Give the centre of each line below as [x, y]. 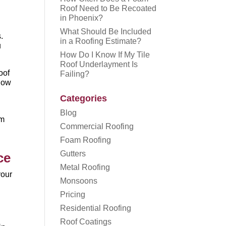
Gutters [73, 154]
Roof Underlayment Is [99, 64]
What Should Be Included [106, 32]
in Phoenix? [82, 18]
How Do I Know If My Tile [105, 55]
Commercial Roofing [97, 126]
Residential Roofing [96, 208]
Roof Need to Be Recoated [108, 8]
